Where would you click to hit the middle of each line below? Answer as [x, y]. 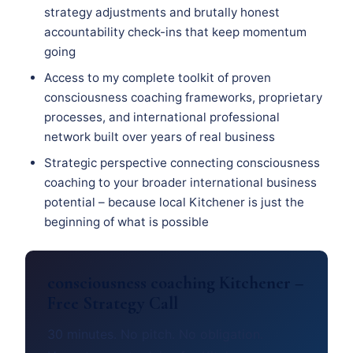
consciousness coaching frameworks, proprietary [183, 98]
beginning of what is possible [126, 222]
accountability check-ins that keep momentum [175, 32]
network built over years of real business [160, 137]
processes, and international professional [162, 117]
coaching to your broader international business [180, 183]
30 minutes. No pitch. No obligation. [155, 334]
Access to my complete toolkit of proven [158, 78]
